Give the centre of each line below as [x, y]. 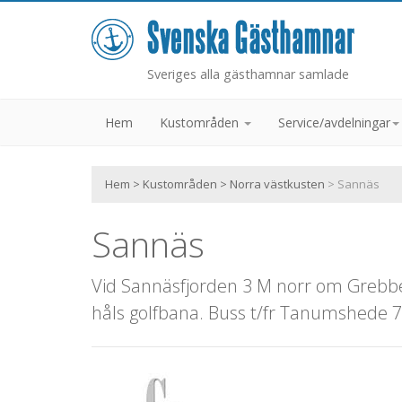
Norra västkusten [277, 184]
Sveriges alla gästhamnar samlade [248, 74]
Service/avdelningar [334, 122]
